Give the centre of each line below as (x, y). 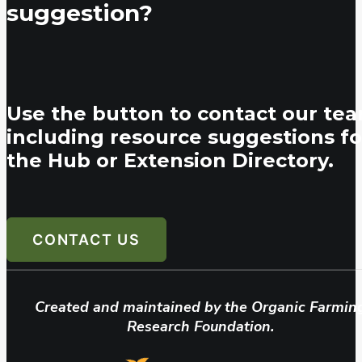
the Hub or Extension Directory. (170, 161)
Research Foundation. (200, 327)
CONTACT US (86, 240)
